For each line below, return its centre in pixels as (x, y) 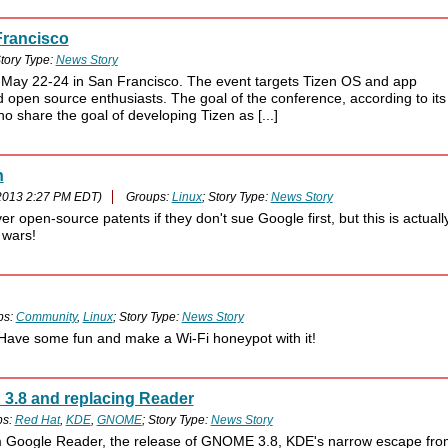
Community (46, 317)
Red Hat (37, 420)
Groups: (148, 197)
